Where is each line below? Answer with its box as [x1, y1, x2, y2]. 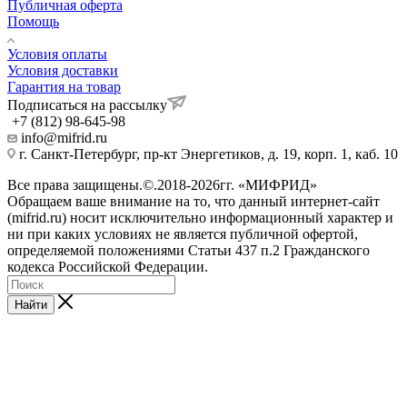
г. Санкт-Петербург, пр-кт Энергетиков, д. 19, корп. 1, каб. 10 [15, 145, 398, 162]
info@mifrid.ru [21, 129, 107, 145]
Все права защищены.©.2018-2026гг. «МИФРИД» [7, 176, 317, 193]
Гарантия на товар [7, 78, 121, 94]
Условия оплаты [7, 45, 107, 62]
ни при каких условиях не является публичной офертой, [7, 225, 358, 242]
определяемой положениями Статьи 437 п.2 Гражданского [7, 242, 370, 258]
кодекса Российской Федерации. [7, 258, 208, 274]
